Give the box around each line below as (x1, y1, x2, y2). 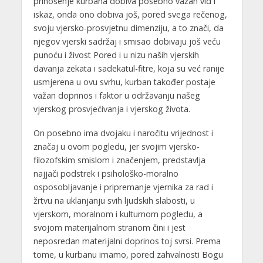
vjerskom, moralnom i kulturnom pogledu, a (33, 208, 203, 220)
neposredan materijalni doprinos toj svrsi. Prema (33, 235, 221, 247)
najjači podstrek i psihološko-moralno (33, 167, 178, 179)
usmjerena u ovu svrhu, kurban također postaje (33, 76, 215, 87)
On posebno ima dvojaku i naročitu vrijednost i (33, 127, 213, 139)
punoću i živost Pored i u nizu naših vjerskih (33, 49, 199, 60)
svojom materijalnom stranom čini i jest (33, 221, 186, 233)
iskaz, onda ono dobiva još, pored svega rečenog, (33, 8, 227, 20)
